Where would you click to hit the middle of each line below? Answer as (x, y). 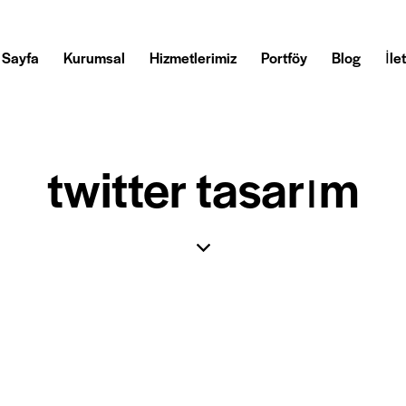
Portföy (285, 58)
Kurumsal (94, 58)
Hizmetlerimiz (193, 58)
